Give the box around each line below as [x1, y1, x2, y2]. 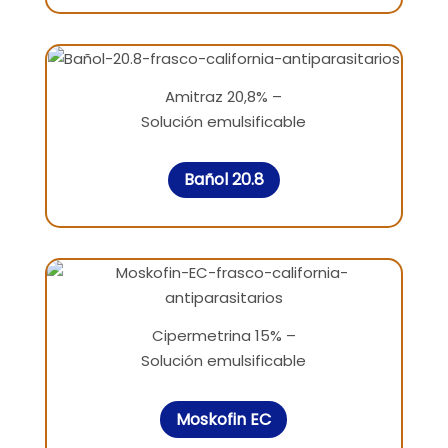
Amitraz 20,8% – [165, 85, 283, 107]
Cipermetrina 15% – [151, 325, 296, 347]
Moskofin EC [176, 408, 272, 432]
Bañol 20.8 [183, 168, 264, 192]
